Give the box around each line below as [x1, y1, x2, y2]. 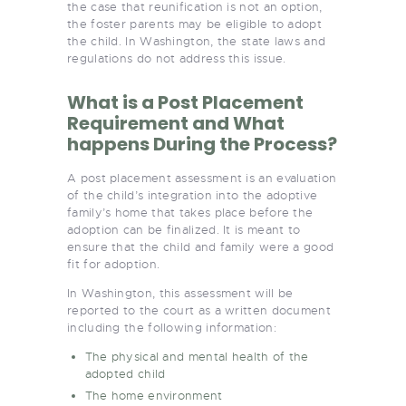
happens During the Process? [67, 130, 337, 157]
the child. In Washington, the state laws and [67, 33, 326, 49]
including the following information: [67, 319, 276, 335]
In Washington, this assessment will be [67, 285, 294, 301]
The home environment [84, 387, 223, 403]
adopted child [84, 365, 166, 382]
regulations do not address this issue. [67, 50, 286, 66]
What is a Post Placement [67, 89, 304, 115]
